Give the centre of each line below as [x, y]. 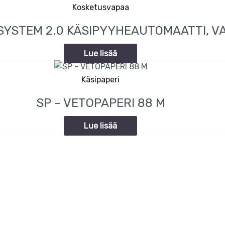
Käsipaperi [100, 80]
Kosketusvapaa [100, 8]
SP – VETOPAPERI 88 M [100, 103]
